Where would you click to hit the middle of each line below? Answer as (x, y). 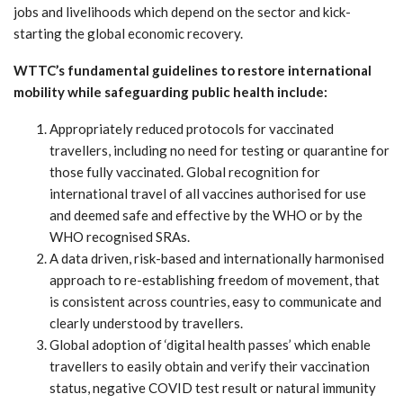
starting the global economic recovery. (128, 33)
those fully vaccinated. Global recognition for (185, 171)
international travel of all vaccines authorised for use (208, 193)
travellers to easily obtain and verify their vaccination (210, 366)
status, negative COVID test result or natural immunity (213, 387)
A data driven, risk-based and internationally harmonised (217, 258)
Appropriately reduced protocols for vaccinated (192, 128)
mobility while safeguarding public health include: (172, 91)
